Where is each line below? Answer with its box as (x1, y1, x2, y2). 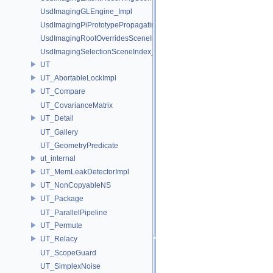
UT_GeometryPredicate (40, 141, 118, 150)
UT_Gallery (40, 128, 78, 136)
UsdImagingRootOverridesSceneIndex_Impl (40, 34, 186, 43)
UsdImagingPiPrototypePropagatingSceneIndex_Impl (40, 21, 218, 29)
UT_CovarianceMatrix (40, 101, 113, 110)
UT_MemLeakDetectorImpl (40, 167, 129, 176)
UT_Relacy (40, 234, 77, 243)
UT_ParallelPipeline (40, 208, 107, 217)
